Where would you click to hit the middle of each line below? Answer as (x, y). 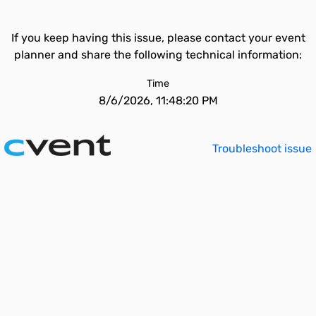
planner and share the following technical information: (158, 55)
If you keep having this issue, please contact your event (158, 38)
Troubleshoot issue (262, 148)
